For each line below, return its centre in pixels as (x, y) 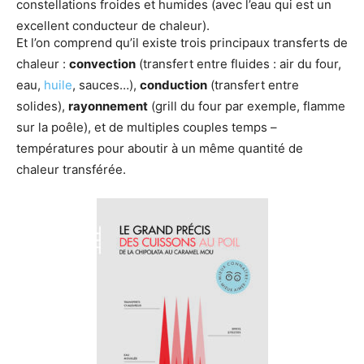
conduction (173, 84)
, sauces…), (106, 84)
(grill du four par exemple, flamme (247, 106)
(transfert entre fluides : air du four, (238, 63)
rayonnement (108, 106)
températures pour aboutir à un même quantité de (160, 148)
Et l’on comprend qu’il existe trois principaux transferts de (182, 42)
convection (102, 63)
